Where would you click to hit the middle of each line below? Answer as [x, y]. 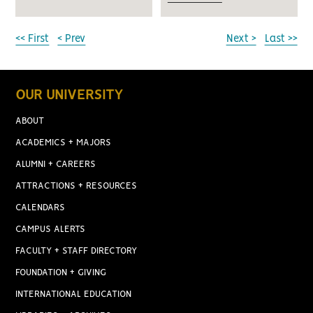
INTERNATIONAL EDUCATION [74, 295]
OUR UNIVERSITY [70, 96]
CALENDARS [41, 208]
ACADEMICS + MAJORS [64, 143]
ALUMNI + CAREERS [56, 165]
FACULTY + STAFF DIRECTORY [77, 252]
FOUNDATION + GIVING [61, 273]
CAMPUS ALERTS [51, 230]
